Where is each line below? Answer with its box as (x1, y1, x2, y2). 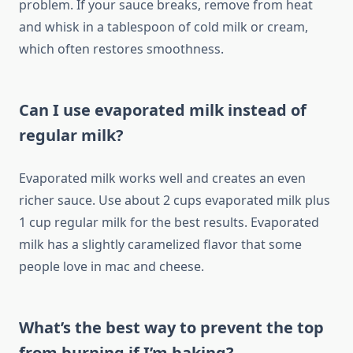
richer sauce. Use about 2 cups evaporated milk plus (19, 191, 330, 210)
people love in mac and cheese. (19, 258, 204, 276)
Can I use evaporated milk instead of (19, 99, 307, 121)
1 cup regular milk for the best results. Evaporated (19, 214, 319, 232)
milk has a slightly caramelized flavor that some (19, 236, 302, 254)
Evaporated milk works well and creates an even (19, 169, 306, 188)
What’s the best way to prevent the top (19, 317, 324, 339)
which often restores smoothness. (19, 40, 224, 58)
